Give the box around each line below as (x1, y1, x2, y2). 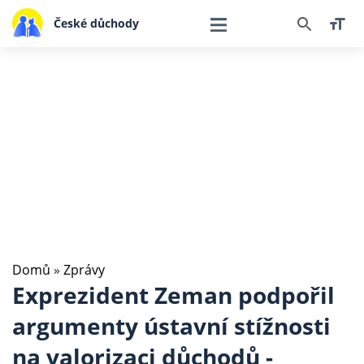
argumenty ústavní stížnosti (12, 310, 331, 341)
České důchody (53, 15, 139, 31)
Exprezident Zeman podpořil (12, 279, 335, 310)
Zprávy (63, 261, 105, 279)
